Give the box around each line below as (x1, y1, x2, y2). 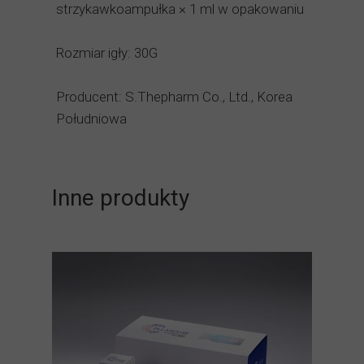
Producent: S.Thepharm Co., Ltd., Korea (56, 89, 292, 105)
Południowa (56, 110, 127, 127)
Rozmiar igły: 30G (56, 45, 158, 61)
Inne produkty (52, 184, 189, 211)
